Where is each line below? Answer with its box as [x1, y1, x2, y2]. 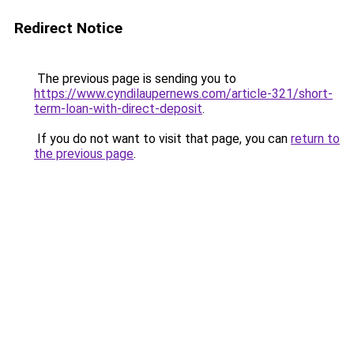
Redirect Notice [14, 19, 122, 37]
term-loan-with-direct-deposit [34, 101, 202, 116]
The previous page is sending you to [34, 71, 236, 86]
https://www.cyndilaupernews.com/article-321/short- [34, 86, 333, 101]
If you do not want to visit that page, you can [34, 131, 291, 146]
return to [291, 131, 340, 146]
